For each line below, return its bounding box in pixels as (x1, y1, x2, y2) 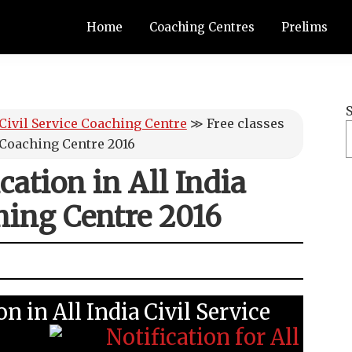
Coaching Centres (149, 20, 255, 35)
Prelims (281, 20, 328, 35)
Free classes (206, 115, 284, 131)
